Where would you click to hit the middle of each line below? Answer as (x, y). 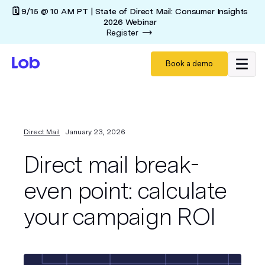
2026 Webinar (130, 22)
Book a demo (189, 64)
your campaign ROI (119, 216)
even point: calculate (125, 190)
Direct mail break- (111, 164)
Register (122, 33)
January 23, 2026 (96, 132)
